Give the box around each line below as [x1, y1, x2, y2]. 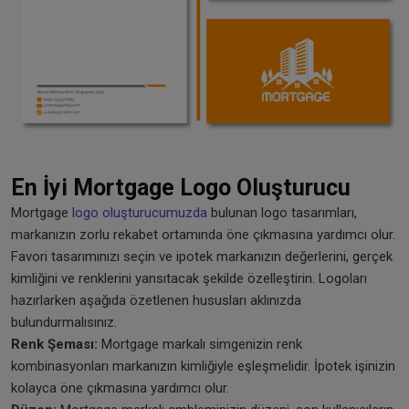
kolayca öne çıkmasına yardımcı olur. [11, 380, 229, 397]
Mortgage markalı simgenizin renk [98, 336, 302, 353]
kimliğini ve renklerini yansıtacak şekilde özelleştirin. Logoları [11, 270, 367, 288]
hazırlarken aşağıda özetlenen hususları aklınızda [11, 292, 301, 309]
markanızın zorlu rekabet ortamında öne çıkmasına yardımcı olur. [11, 226, 395, 244]
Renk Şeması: [11, 336, 98, 353]
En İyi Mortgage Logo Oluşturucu [11, 174, 351, 202]
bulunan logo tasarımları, [207, 204, 357, 222]
